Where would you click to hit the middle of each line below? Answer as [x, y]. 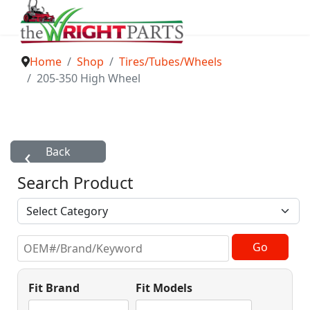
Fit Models [164, 288]
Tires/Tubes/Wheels [171, 62]
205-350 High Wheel [89, 78]
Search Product [75, 183]
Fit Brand [54, 288]
